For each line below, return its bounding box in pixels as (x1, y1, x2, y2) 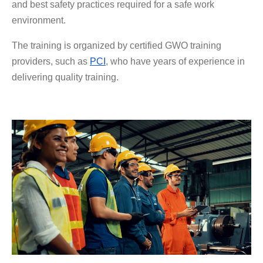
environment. (12, 15, 66, 26)
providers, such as (12, 56, 87, 67)
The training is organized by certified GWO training (12, 41, 221, 51)
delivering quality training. (12, 72, 119, 83)
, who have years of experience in (106, 56, 245, 67)
